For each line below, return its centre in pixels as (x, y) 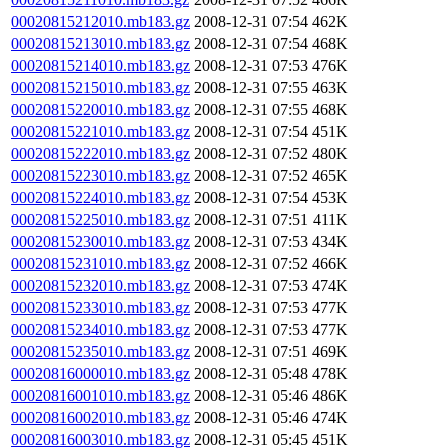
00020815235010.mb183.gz (100, 351)
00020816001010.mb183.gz (100, 395)
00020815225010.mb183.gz (100, 219)
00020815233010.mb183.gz (100, 307)
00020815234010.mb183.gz (100, 329)
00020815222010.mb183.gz (100, 153)
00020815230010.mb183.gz (100, 241)
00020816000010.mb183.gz (100, 373)
